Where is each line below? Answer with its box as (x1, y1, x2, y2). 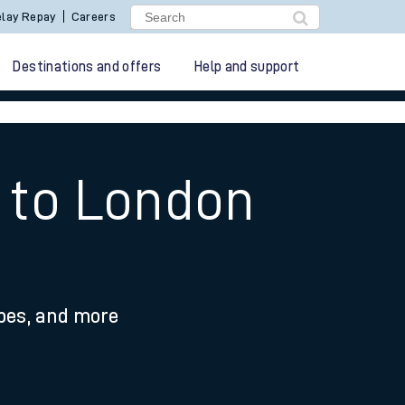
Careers (71, 10, 117, 23)
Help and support (193, 60, 300, 74)
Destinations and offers (13, 60, 162, 74)
